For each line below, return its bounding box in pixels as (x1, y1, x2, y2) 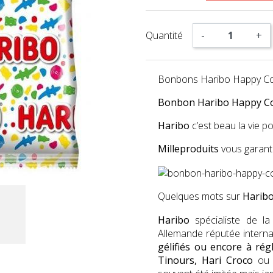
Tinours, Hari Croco (158, 253, 253, 268)
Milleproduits (158, 141, 221, 155)
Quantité (146, 28, 183, 42)
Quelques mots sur (158, 189, 243, 203)
